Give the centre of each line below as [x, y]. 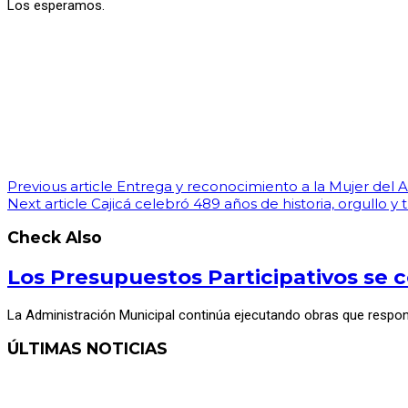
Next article [47, 203]
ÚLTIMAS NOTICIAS [87, 349]
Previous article [60, 186]
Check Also [55, 238]
